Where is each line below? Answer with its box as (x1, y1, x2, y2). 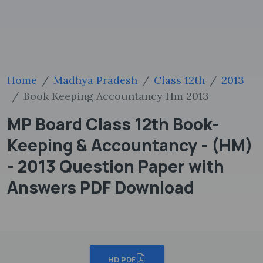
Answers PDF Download (7, 176, 194, 198)
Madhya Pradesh (53, 73, 137, 87)
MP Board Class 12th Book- (7, 113, 219, 135)
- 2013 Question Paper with (7, 155, 224, 177)
